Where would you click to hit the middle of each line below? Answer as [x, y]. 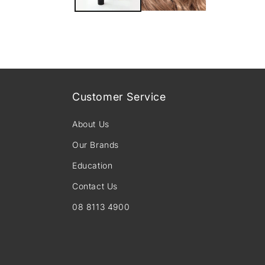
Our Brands [96, 145]
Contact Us [95, 186]
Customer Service [119, 97]
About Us [91, 124]
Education [93, 166]
